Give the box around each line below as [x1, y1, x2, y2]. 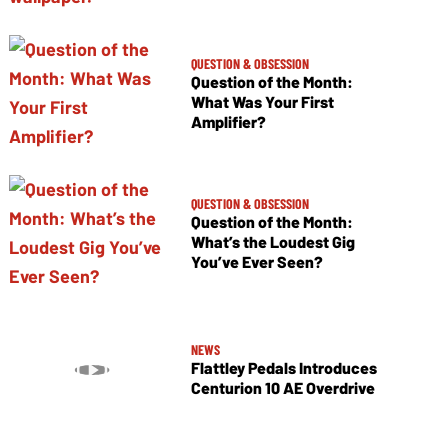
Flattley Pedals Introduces [190, 358, 377, 378]
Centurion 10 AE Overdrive [190, 378, 375, 398]
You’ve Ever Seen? [190, 251, 323, 271]
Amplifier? [190, 111, 266, 131]
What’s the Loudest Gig [190, 231, 355, 251]
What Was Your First [190, 91, 334, 111]
